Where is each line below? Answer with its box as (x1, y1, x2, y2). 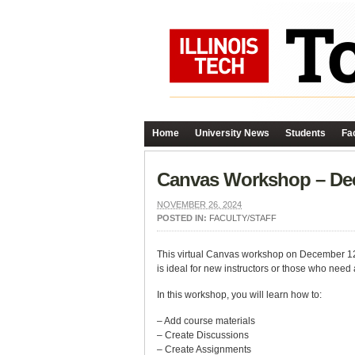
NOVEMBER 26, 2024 (157, 200, 242, 209)
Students (285, 128, 326, 139)
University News (195, 128, 269, 139)
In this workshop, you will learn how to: (157, 289, 322, 300)
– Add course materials (157, 315, 255, 326)
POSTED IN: (157, 213, 209, 223)
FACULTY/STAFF (209, 213, 277, 223)
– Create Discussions (157, 330, 249, 341)
